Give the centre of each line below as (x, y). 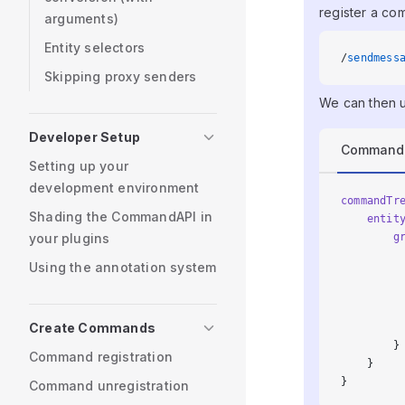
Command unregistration (109, 386)
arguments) (81, 19)
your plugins (70, 238)
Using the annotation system (123, 267)
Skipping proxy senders (121, 76)
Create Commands (92, 328)
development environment (114, 188)
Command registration (101, 357)
